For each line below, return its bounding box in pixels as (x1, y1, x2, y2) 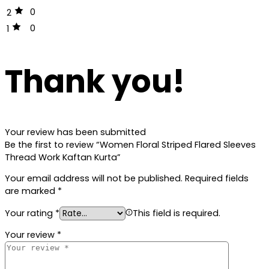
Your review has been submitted (5, 125, 146, 138)
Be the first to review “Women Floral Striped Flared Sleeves (5, 138, 256, 151)
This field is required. (133, 207, 220, 219)
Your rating (5, 207, 55, 219)
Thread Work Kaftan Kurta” (5, 151, 121, 163)
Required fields (185, 172, 249, 185)
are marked (5, 185, 58, 198)
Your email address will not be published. (5, 172, 183, 185)
